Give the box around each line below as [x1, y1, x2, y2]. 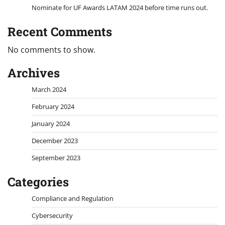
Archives [8, 65, 60, 81]
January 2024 [32, 119, 70, 129]
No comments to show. [8, 44, 95, 56]
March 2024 [32, 85, 66, 94]
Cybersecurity [32, 211, 73, 220]
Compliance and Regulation [32, 194, 114, 203]
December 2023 [32, 136, 78, 146]
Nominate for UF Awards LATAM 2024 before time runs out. [32, 3, 208, 13]
